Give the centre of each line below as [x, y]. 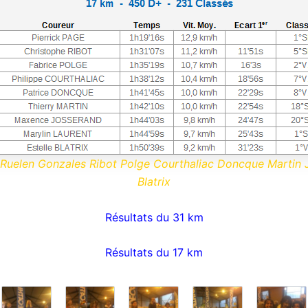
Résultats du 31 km [154, 217]
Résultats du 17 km [154, 253]
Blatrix [154, 181]
